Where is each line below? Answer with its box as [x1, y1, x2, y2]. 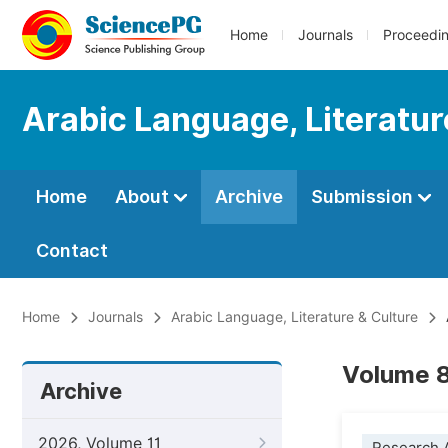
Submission [311, 186, 417, 207]
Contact [36, 240, 108, 261]
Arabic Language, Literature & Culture [171, 309, 418, 325]
